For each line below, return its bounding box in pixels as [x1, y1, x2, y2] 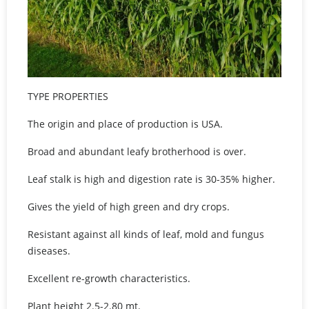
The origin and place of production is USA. [28, 117, 223, 130]
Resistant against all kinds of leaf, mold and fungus [28, 227, 264, 241]
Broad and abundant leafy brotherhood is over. [28, 144, 249, 158]
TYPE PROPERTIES [28, 89, 111, 103]
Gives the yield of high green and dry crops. [28, 199, 230, 213]
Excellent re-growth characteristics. [28, 271, 190, 285]
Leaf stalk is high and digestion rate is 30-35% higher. [28, 172, 278, 186]
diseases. [28, 243, 73, 257]
